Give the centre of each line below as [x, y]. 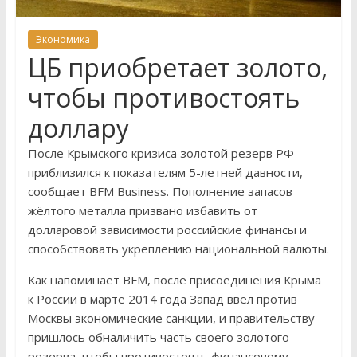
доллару [78, 127]
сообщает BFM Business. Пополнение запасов [160, 191]
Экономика [63, 39]
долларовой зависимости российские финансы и [167, 229]
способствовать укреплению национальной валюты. [178, 248]
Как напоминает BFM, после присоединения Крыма [174, 279]
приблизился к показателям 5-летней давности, [165, 172]
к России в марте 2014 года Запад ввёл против [162, 298]
